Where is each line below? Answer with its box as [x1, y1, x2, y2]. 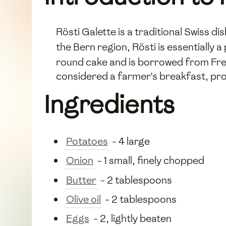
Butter [66, 173, 96, 187]
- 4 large [110, 134, 150, 148]
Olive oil [66, 193, 101, 206]
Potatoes [66, 134, 108, 148]
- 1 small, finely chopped [95, 154, 204, 167]
